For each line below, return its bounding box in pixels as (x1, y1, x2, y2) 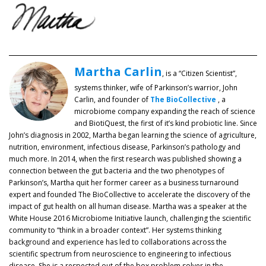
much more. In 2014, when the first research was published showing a (9, 154, 242, 164)
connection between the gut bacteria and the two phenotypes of (9, 166, 224, 176)
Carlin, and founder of (74, 94, 148, 105)
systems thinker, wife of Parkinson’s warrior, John (74, 83, 237, 93)
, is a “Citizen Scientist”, (162, 68, 237, 79)
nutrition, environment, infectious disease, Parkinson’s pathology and (9, 142, 240, 153)
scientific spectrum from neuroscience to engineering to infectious (9, 249, 231, 259)
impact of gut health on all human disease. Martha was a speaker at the (9, 201, 247, 212)
